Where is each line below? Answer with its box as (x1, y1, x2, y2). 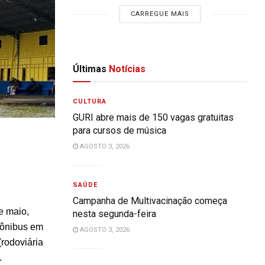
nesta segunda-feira (73, 208, 157, 219)
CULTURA (73, 98, 107, 105)
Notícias (106, 63, 146, 75)
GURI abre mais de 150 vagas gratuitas (73, 112, 234, 123)
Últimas (73, 63, 107, 75)
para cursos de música (73, 125, 167, 136)
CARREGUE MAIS (131, 10, 190, 18)
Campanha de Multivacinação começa (73, 195, 228, 206)
